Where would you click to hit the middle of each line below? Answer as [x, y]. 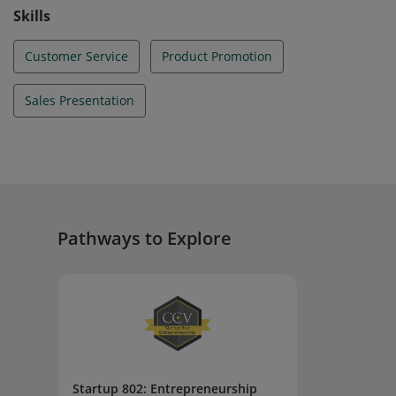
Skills [32, 16]
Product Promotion [217, 56]
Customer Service [76, 56]
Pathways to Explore [145, 238]
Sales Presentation [80, 100]
